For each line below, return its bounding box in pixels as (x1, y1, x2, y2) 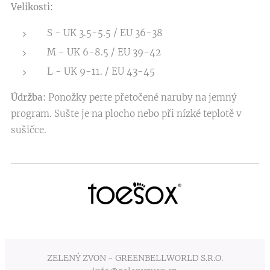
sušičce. (11, 124, 49, 136)
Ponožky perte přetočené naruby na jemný (46, 92, 237, 103)
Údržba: (11, 92, 46, 103)
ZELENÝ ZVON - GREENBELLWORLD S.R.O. (47, 253, 223, 264)
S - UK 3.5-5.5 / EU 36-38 (47, 27, 163, 39)
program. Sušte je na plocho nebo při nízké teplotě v (11, 108, 242, 119)
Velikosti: (11, 1, 53, 13)
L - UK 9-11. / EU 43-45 (47, 66, 155, 77)
